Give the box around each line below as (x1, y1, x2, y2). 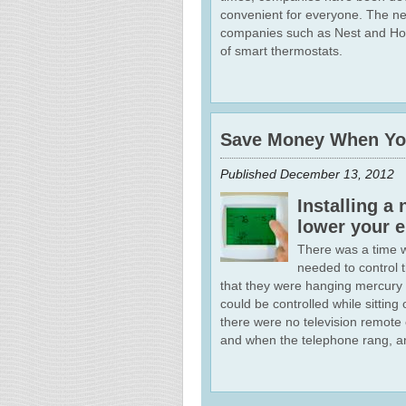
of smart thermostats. (220, 44, 343, 58)
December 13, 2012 (280, 168, 394, 181)
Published (220, 168, 280, 181)
